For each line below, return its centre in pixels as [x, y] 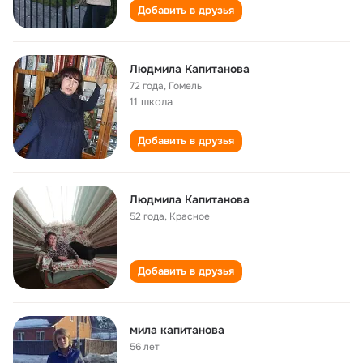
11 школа [151, 102]
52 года [147, 216]
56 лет [145, 347]
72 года [147, 86]
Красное [190, 216]
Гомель [185, 86]
